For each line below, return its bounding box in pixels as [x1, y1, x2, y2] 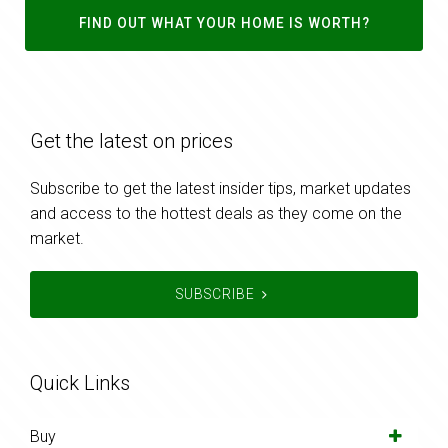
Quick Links [30, 371, 130, 396]
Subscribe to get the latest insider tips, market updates [30, 179, 411, 199]
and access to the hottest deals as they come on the [30, 204, 402, 224]
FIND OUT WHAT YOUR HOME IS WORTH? [78, 15, 370, 32]
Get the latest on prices [30, 129, 233, 154]
